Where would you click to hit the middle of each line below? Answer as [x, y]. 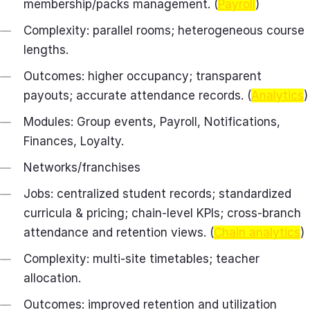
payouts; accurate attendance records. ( [137, 95]
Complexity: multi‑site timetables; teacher [142, 258]
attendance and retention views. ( [119, 232]
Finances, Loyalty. [74, 141]
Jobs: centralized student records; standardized [157, 193]
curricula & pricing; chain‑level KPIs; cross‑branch [162, 213]
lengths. [46, 49]
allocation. [52, 278]
